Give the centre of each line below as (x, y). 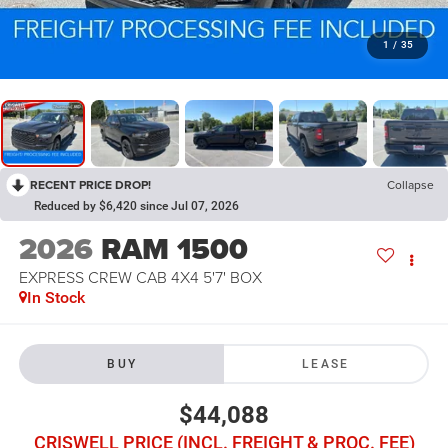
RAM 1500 (174, 249)
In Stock (55, 298)
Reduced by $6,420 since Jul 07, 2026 (136, 205)
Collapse (410, 184)
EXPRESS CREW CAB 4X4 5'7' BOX (140, 277)
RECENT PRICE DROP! (90, 184)
